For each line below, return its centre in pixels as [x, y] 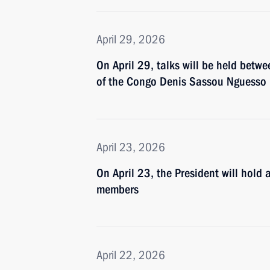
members [118, 189]
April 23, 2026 [131, 147]
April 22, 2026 [131, 255]
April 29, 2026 [131, 39]
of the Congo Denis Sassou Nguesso [181, 81]
